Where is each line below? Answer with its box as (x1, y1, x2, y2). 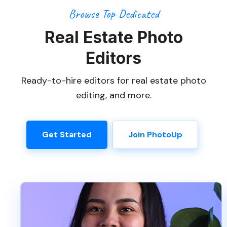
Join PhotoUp (128, 129, 182, 140)
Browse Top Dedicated (68, 6, 159, 22)
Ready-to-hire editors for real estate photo (21, 74, 206, 87)
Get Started (42, 129, 92, 140)
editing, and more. (75, 89, 152, 102)
